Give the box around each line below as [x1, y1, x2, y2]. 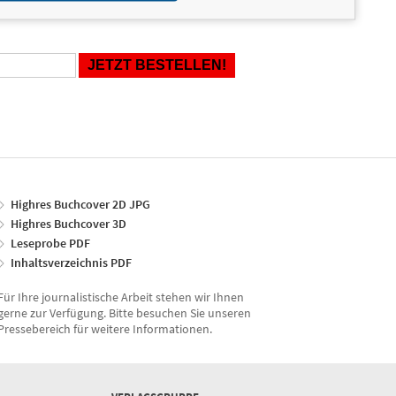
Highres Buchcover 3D [11, 215, 126, 232]
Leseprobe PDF [11, 234, 90, 251]
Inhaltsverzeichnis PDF [11, 254, 132, 270]
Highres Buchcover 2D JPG [11, 195, 150, 212]
